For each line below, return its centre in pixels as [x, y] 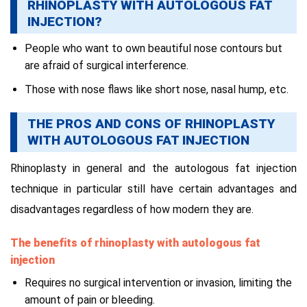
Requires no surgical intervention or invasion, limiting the [158, 283]
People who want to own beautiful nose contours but [153, 49]
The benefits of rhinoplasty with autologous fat [135, 243]
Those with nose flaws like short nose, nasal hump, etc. [156, 89]
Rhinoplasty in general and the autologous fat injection [153, 169]
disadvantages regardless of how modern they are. [132, 210]
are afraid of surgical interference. [106, 66]
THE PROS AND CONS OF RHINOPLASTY [151, 123]
